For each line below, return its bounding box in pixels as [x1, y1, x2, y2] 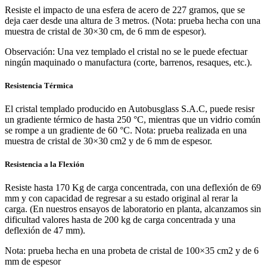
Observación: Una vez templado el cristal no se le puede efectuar [5, 46, 247, 57]
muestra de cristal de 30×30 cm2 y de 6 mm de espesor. [5, 136, 212, 147]
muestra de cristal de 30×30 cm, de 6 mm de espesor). [5, 26, 206, 36]
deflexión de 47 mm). [5, 225, 85, 236]
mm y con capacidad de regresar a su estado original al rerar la [5, 193, 238, 204]
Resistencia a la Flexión [5, 160, 84, 169]
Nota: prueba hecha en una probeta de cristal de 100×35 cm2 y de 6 [5, 246, 259, 256]
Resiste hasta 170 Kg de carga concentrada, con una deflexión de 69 [5, 182, 261, 193]
